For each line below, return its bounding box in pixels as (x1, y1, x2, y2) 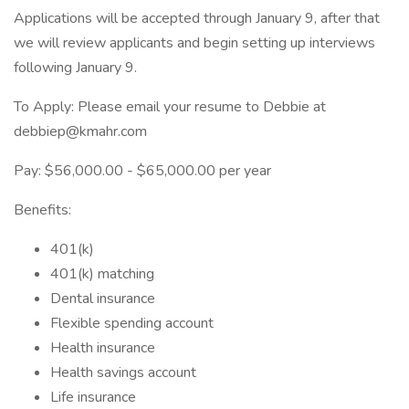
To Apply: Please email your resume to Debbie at (14, 97, 326, 117)
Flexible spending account (50, 313, 214, 333)
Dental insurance (50, 288, 155, 309)
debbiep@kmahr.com (14, 121, 147, 142)
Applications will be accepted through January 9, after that (14, 8, 380, 28)
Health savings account (50, 362, 196, 383)
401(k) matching (50, 264, 154, 284)
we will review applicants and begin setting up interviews (14, 33, 375, 53)
